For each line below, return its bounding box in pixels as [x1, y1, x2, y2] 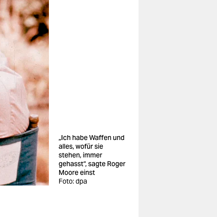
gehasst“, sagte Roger [59, 159, 125, 168]
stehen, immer [59, 151, 102, 159]
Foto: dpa [59, 177, 87, 186]
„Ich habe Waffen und [59, 133, 124, 142]
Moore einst [59, 168, 95, 177]
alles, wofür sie [59, 142, 103, 151]
